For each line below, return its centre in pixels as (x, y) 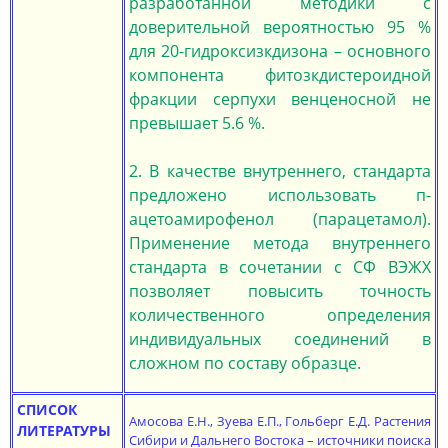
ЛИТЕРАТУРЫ (64, 430)
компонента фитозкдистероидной (280, 75)
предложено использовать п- (280, 195)
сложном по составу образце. (245, 363)
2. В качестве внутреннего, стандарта (280, 171)
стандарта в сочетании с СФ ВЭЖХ (280, 267)
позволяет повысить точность (280, 291)
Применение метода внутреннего (280, 243)
